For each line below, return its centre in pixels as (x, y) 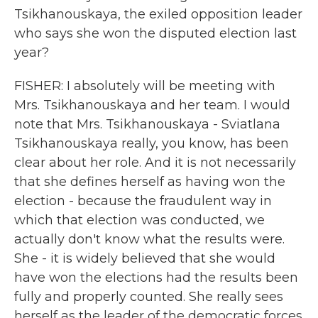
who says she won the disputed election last (155, 33)
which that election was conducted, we (139, 220)
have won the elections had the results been (156, 278)
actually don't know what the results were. (149, 239)
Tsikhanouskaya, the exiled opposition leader (158, 14)
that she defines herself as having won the (150, 182)
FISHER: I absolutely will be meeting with (145, 86)
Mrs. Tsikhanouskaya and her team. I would (152, 105)
